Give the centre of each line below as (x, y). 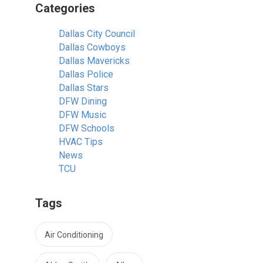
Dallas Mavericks (94, 61)
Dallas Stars (84, 88)
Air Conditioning (74, 235)
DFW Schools (87, 128)
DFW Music (82, 115)
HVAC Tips (81, 142)
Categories (65, 8)
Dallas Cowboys (92, 47)
